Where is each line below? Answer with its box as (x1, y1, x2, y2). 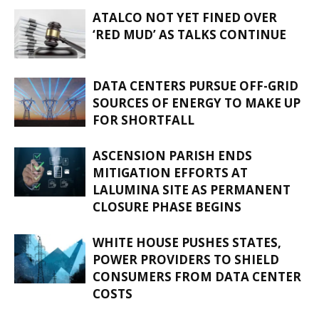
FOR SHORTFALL (93, 112, 194, 129)
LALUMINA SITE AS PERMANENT (93, 182, 291, 199)
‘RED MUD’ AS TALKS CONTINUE (93, 26, 286, 43)
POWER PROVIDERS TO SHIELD (93, 251, 279, 268)
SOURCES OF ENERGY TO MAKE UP (93, 95, 300, 112)
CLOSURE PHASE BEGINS (93, 199, 241, 216)
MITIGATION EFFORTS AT (93, 164, 248, 182)
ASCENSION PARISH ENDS (93, 147, 252, 164)
